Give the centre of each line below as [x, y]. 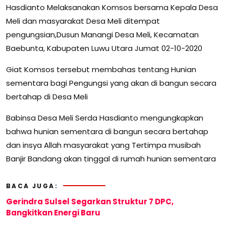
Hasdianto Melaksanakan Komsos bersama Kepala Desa [112, 7]
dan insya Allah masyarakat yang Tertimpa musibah [103, 145]
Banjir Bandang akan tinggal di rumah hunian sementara [111, 158]
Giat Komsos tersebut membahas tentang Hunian [101, 69]
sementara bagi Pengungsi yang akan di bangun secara [111, 83]
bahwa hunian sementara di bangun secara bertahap [107, 131]
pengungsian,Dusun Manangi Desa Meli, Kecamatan [102, 34]
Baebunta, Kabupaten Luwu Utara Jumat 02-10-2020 [104, 48]
